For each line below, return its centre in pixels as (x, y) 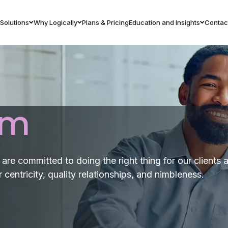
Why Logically (55, 22)
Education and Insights (164, 22)
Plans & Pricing (105, 22)
